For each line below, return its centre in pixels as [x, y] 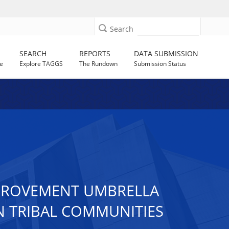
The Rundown [99, 64]
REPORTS [95, 53]
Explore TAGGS [41, 64]
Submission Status [160, 64]
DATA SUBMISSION [166, 53]
